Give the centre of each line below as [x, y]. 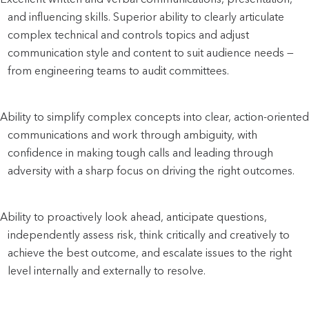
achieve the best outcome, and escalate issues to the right [150, 252]
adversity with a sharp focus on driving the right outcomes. [151, 170]
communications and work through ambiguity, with [133, 134]
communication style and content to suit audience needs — [151, 52]
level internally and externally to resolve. [107, 270]
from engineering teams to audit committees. [119, 70]
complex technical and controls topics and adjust [129, 34]
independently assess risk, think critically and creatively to [149, 235]
